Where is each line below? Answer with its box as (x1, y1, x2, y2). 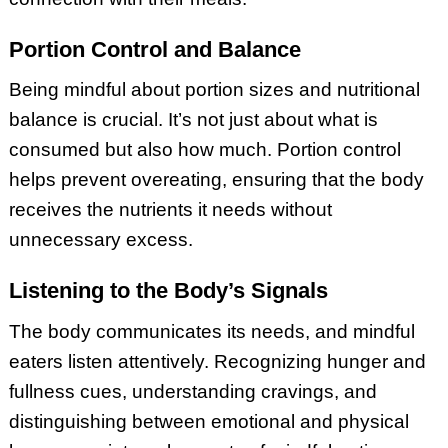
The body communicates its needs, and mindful (8, 320, 415, 342)
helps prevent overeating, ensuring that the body (8, 169, 424, 191)
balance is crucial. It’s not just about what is (8, 109, 378, 131)
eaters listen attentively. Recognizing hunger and (8, 350, 426, 372)
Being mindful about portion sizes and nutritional (8, 79, 420, 101)
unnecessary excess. (8, 229, 193, 251)
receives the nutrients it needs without (8, 199, 332, 221)
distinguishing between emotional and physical (8, 410, 409, 432)
